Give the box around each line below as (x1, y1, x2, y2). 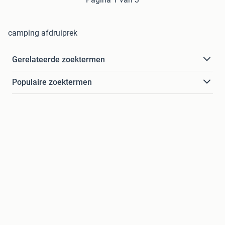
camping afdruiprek (8, 28, 77, 38)
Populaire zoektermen (12, 77, 92, 87)
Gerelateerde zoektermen (12, 54, 105, 64)
